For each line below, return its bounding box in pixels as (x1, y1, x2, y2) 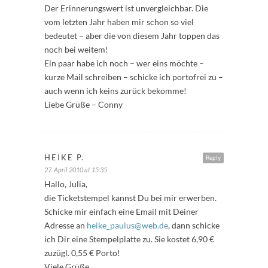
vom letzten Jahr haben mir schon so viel (44, 17, 194, 28)
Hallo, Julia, (44, 179, 87, 190)
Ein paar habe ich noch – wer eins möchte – (44, 58, 204, 69)
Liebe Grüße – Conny (44, 99, 123, 110)
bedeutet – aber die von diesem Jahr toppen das (44, 31, 220, 41)
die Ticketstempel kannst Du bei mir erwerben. (44, 193, 217, 203)
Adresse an (44, 220, 87, 231)
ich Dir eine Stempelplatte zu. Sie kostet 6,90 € (44, 234, 214, 245)
